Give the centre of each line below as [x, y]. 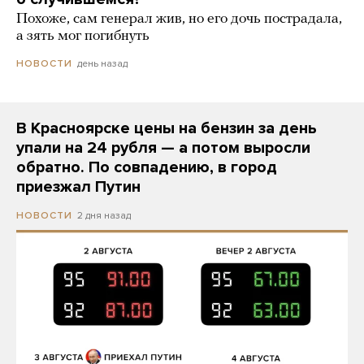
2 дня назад [104, 215]
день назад [102, 63]
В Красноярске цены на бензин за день [167, 128]
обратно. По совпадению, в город [147, 167]
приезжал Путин [78, 186]
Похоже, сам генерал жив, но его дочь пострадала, [179, 19]
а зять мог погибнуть [83, 36]
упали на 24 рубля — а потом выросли [163, 147]
